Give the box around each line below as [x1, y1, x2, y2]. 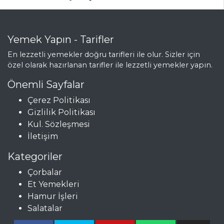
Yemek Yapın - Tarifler [7, 33, 114, 46]
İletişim [27, 131, 58, 141]
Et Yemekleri [27, 179, 79, 189]
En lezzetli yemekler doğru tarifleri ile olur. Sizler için [7, 50, 200, 59]
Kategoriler [7, 150, 62, 163]
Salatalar [27, 203, 62, 213]
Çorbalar [27, 167, 62, 177]
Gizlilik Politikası [27, 107, 95, 117]
